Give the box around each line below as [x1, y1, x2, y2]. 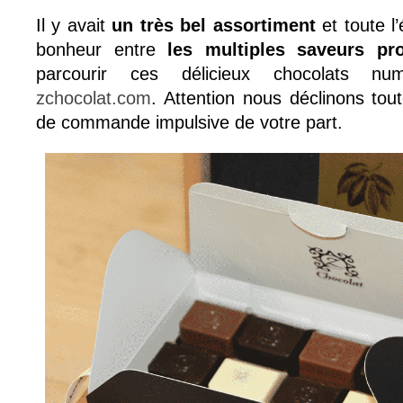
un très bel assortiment [112, 15, 316, 36]
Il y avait [36, 15, 112, 36]
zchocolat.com [36, 88, 151, 109]
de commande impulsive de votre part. [36, 112, 343, 133]
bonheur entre [36, 40, 168, 60]
